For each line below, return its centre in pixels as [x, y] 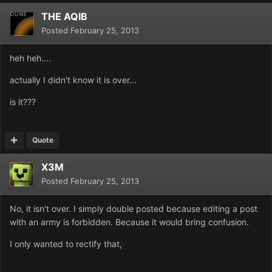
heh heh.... [30, 58]
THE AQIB [64, 17]
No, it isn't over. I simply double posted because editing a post [134, 209]
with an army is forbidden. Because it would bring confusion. [129, 222]
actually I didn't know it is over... [73, 80]
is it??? [23, 102]
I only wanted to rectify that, [66, 244]
